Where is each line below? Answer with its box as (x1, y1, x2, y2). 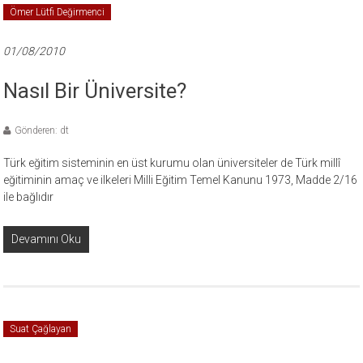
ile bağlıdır (3, 190, 54, 203)
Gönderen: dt (15, 125, 70, 136)
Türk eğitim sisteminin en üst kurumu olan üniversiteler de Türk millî (3, 156, 341, 169)
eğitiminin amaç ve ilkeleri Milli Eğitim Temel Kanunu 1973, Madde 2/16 (3, 173, 358, 186)
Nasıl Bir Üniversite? (3, 79, 187, 103)
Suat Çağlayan (10, 323, 72, 335)
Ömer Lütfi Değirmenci (10, 6, 105, 18)
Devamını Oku (11, 233, 82, 246)
